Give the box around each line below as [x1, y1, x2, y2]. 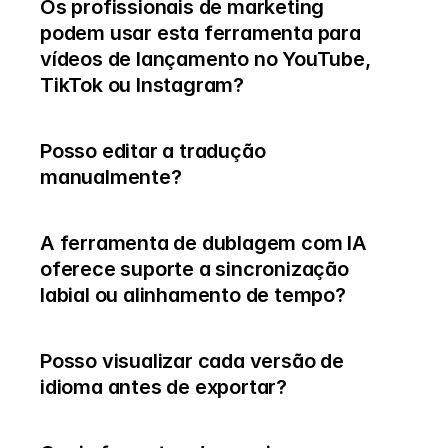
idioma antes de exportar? [40, 375, 288, 399]
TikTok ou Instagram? [40, 73, 245, 97]
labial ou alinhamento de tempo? [40, 283, 346, 307]
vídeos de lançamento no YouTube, [40, 47, 371, 71]
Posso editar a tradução [40, 139, 266, 163]
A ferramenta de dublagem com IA [40, 231, 367, 255]
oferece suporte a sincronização [40, 257, 349, 281]
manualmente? [40, 165, 182, 189]
